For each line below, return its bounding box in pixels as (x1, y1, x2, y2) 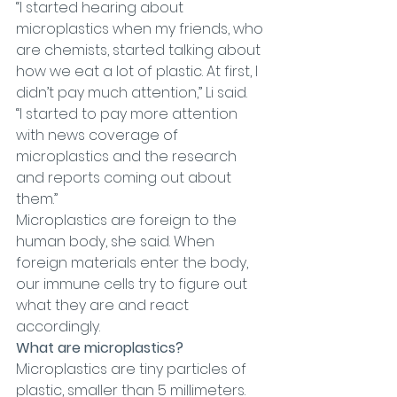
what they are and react (16, 295, 192, 315)
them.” (16, 189, 58, 209)
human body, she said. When (16, 231, 218, 252)
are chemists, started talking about (16, 40, 264, 60)
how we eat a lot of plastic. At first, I (16, 61, 261, 82)
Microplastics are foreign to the (16, 210, 240, 230)
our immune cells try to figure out (16, 274, 251, 294)
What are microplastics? (16, 338, 183, 358)
